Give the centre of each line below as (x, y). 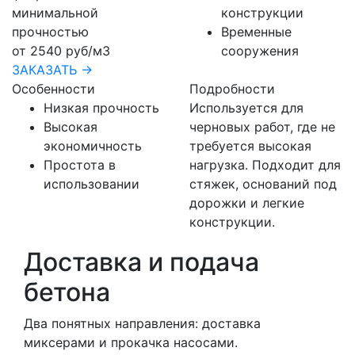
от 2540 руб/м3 (61, 50)
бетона (67, 292)
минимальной (55, 12)
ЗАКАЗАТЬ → (52, 69)
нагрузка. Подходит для (265, 164)
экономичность (93, 145)
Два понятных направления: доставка (142, 323)
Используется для (246, 107)
